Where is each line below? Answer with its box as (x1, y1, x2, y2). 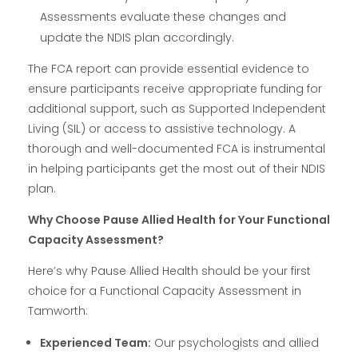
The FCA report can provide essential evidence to (28, 61, 309, 78)
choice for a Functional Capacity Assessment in (28, 283, 301, 300)
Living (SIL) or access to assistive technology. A (28, 121, 296, 137)
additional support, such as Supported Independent (28, 101, 326, 117)
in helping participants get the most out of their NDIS (28, 161, 325, 177)
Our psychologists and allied (151, 335, 320, 352)
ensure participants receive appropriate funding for (28, 81, 322, 97)
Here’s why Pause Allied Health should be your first (28, 263, 311, 280)
